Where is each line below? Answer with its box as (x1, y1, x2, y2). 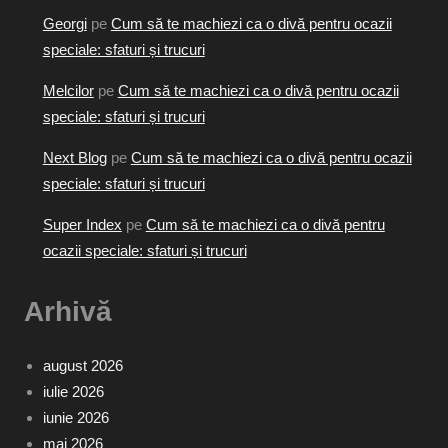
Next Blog (42, 148, 107, 166)
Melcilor (42, 81, 94, 99)
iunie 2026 (42, 409, 109, 427)
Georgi (42, 14, 87, 32)
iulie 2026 (42, 383, 104, 401)
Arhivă (24, 295, 112, 327)
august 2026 (42, 357, 123, 375)
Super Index (42, 215, 122, 233)
